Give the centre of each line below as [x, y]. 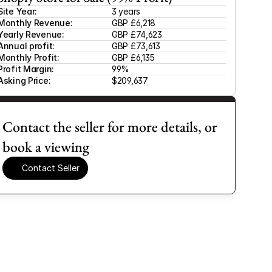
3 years [126, 11]
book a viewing [46, 147]
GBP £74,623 [137, 34]
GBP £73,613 [136, 46]
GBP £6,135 [134, 57]
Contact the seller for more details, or [110, 127]
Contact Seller [51, 168]
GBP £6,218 [134, 23]
